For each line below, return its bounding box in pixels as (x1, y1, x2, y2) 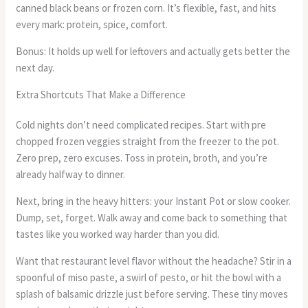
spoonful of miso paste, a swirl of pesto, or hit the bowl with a (16, 271, 282, 285)
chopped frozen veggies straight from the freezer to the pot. (16, 135, 280, 148)
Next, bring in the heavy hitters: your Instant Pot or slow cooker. (16, 195, 291, 208)
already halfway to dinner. (16, 168, 126, 181)
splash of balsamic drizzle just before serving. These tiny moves (16, 287, 289, 301)
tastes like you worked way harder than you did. (16, 228, 220, 241)
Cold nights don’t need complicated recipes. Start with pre (16, 118, 267, 132)
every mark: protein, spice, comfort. (16, 18, 168, 32)
